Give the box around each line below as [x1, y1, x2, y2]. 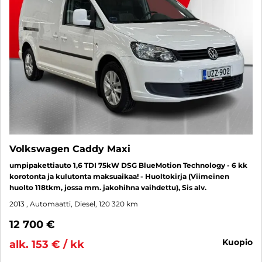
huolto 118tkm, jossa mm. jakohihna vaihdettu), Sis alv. [9, 183, 206, 192]
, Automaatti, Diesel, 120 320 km [26, 199, 138, 209]
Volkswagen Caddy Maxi [9, 143, 130, 155]
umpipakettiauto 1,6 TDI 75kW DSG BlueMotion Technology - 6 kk [9, 161, 247, 170]
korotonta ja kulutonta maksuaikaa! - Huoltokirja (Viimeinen [9, 172, 229, 181]
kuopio [228, 237, 253, 248]
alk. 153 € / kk [9, 238, 84, 251]
